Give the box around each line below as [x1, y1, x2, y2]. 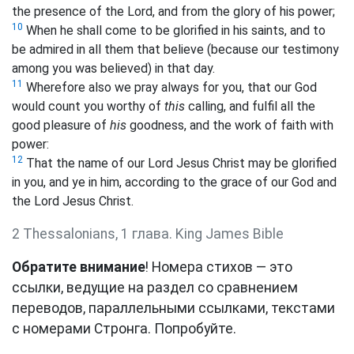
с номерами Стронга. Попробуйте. [12, 320, 236, 337]
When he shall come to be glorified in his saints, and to [23, 22, 326, 38]
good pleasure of [12, 117, 110, 133]
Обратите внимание [12, 258, 145, 275]
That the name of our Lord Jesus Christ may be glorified [23, 155, 337, 171]
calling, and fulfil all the [185, 98, 315, 114]
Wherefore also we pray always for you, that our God [23, 79, 317, 95]
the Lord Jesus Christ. [12, 193, 134, 209]
